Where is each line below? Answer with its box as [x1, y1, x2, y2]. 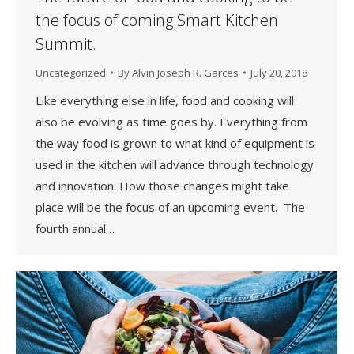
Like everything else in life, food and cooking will [36, 92, 294, 108]
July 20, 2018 [250, 65, 307, 80]
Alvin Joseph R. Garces [132, 65, 239, 80]
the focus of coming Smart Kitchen [36, 9, 278, 31]
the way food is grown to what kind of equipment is [36, 134, 314, 151]
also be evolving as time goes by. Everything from [36, 113, 307, 130]
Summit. [36, 32, 96, 55]
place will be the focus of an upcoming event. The [36, 198, 305, 215]
